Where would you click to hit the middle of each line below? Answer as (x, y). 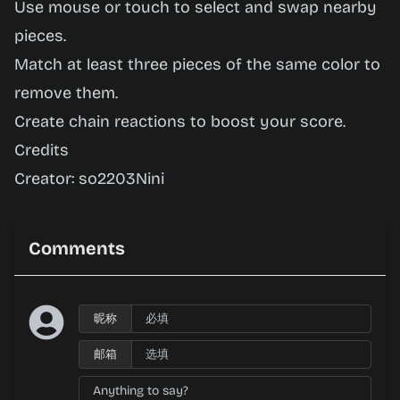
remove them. (66, 93)
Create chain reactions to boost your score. (180, 121)
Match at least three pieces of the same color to (197, 64)
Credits (42, 150)
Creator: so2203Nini (89, 179)
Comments (77, 248)
